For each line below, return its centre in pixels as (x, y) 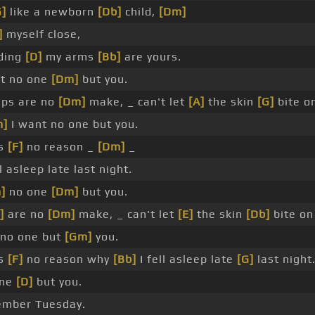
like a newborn (52, 12)
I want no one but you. (73, 124)
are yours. (151, 57)
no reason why (68, 259)
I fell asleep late (186, 259)
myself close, (41, 34)
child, (140, 12)
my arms (70, 57)
